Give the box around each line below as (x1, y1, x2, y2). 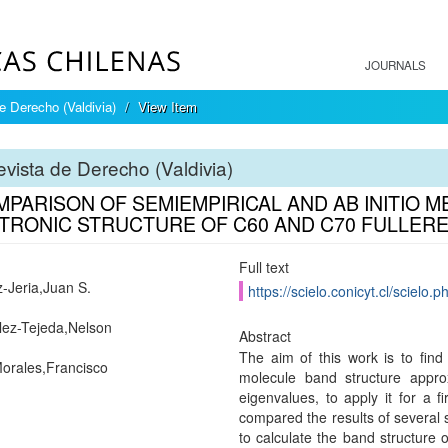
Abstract (238, 326, 291, 346)
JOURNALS (365, 57, 426, 73)
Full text (238, 257, 289, 277)
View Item (138, 97, 197, 116)
